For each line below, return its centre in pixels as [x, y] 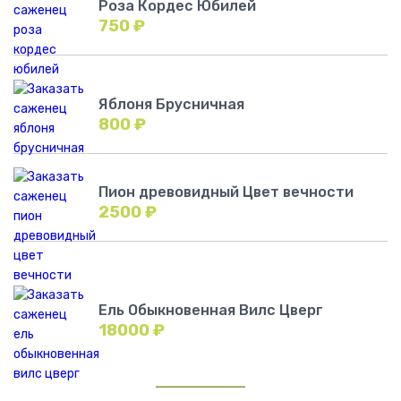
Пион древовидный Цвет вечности [226, 192]
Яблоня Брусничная [171, 105]
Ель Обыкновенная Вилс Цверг [211, 311]
